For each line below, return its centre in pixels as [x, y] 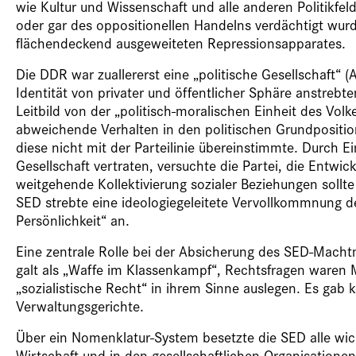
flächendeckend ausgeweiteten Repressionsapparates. [181, 43]
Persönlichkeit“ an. [73, 220]
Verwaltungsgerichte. [80, 306]
